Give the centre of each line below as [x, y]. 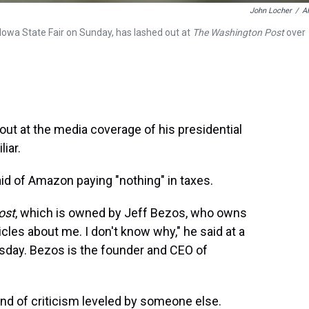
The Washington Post [239, 32]
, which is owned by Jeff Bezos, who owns [131, 213]
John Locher [271, 11]
